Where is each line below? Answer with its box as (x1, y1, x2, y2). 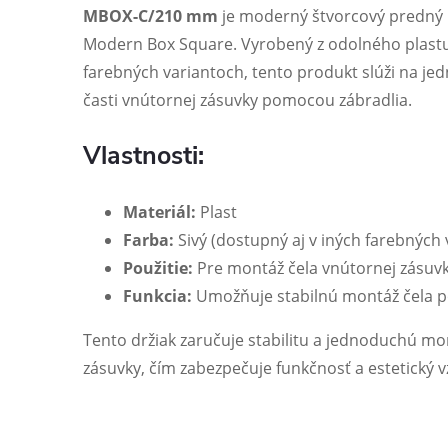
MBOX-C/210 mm (83, 5, 218, 27)
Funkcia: (123, 285, 192, 307)
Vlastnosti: (83, 139, 204, 173)
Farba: (123, 229, 174, 251)
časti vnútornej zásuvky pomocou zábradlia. (83, 89, 412, 111)
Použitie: (123, 257, 193, 279)
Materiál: (123, 201, 196, 223)
